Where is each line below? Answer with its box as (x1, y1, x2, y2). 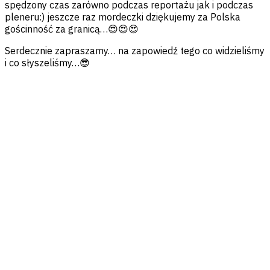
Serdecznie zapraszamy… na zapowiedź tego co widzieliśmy (5, 45, 265, 57)
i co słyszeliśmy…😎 (5, 57, 90, 69)
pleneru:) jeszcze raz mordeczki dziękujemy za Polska (5, 11, 240, 24)
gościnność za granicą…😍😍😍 (5, 23, 139, 36)
